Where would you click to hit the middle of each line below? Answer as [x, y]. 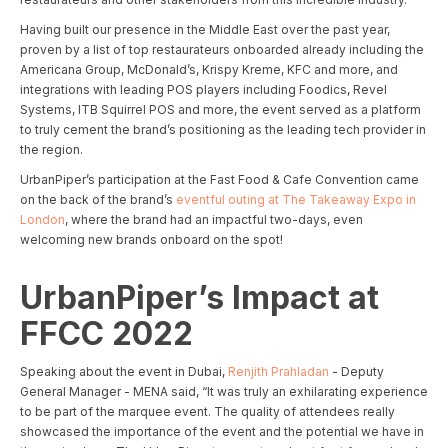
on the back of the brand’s [96, 200]
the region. [53, 150]
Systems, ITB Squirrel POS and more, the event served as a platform [220, 110]
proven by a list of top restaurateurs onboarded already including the [222, 50]
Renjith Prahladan [278, 372]
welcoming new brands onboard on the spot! [153, 240]
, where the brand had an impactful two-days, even [214, 220]
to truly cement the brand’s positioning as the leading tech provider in [223, 130]
